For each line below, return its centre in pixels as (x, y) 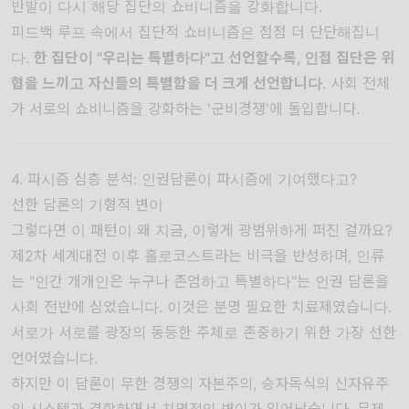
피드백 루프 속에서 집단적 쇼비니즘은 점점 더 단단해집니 (195, 32)
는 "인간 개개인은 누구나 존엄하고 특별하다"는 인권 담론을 (200, 281)
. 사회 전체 (356, 83)
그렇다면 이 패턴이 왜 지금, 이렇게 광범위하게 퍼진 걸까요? (202, 230)
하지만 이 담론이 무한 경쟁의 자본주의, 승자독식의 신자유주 (200, 383)
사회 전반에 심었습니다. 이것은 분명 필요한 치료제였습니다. (201, 307)
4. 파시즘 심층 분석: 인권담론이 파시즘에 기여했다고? (184, 179)
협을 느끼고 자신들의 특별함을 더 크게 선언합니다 (167, 83)
